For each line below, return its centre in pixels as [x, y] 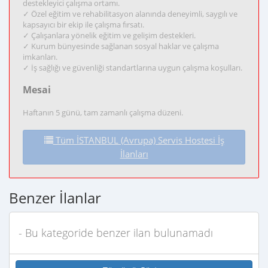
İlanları [134, 154]
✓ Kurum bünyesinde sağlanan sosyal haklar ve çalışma [121, 46]
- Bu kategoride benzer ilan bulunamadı [116, 233]
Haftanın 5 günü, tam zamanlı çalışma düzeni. [103, 112]
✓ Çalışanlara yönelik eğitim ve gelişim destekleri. [109, 35]
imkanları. [40, 57]
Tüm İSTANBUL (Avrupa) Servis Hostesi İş [138, 140]
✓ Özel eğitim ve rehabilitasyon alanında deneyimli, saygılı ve [130, 14]
